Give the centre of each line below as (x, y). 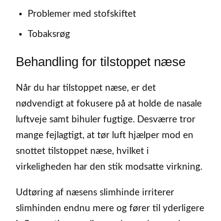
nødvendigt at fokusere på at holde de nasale (109, 104)
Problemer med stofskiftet (82, 14)
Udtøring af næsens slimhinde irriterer (95, 193)
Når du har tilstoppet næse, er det (86, 88)
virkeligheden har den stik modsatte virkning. (109, 167)
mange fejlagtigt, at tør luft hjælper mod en (105, 135)
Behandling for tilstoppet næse (101, 61)
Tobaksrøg (49, 34)
